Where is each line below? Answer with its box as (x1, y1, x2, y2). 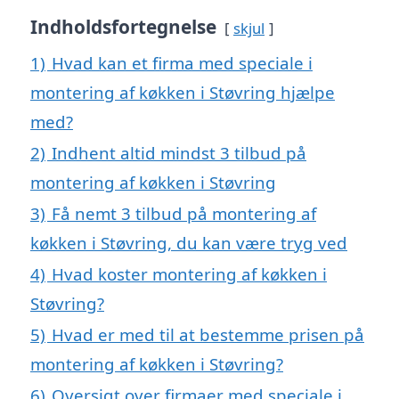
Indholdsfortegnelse (30, 14, 216, 40)
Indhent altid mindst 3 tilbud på (52, 142, 306, 165)
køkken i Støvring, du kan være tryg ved (30, 232, 347, 255)
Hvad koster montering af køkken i (52, 263, 327, 286)
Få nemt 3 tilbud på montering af (52, 202, 316, 225)
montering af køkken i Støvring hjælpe (30, 81, 335, 104)
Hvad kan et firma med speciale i (52, 52, 313, 75)
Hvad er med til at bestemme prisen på (52, 323, 364, 346)
